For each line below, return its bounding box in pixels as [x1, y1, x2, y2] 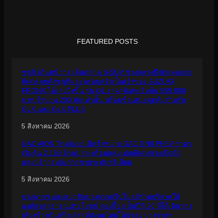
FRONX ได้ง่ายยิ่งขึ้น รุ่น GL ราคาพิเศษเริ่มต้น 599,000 [21, 87, 185, 95]
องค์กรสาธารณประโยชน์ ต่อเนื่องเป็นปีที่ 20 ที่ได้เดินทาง [21, 202, 192, 210]
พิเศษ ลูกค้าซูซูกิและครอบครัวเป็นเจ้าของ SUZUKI [21, 77, 173, 86]
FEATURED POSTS [76, 37, 138, 46]
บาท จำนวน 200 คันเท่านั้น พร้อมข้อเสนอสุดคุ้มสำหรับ [21, 96, 185, 104]
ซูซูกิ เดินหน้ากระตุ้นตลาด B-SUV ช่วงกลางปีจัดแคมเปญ [21, 68, 192, 76]
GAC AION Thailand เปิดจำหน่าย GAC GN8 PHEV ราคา [21, 140, 191, 148]
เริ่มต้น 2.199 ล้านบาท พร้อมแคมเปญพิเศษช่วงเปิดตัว [21, 149, 181, 157]
